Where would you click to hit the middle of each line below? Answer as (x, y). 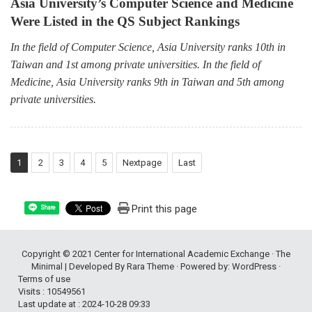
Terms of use (44, 279)
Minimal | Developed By (79, 267)
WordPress (254, 267)
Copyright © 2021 (58, 254)
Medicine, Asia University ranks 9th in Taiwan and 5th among (147, 82)
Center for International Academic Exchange (182, 254)
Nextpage (142, 163)
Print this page (164, 209)
